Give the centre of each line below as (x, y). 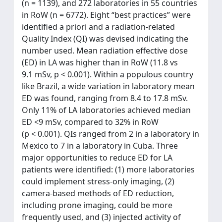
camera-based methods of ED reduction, (98, 193)
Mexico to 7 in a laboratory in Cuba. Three (100, 146)
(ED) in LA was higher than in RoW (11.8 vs (100, 62)
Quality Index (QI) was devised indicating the (105, 39)
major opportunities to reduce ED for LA (97, 158)
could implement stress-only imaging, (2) (98, 181)
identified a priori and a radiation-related (98, 27)
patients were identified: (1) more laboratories (108, 169)
